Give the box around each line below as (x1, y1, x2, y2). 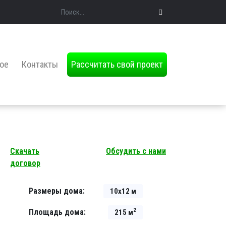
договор (10, 158, 40, 168)
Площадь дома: (29, 207, 86, 217)
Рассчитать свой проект (71, 59, 163, 70)
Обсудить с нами (106, 146, 166, 156)
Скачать (10, 146, 39, 156)
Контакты (22, 59, 58, 70)
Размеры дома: (29, 186, 85, 196)
